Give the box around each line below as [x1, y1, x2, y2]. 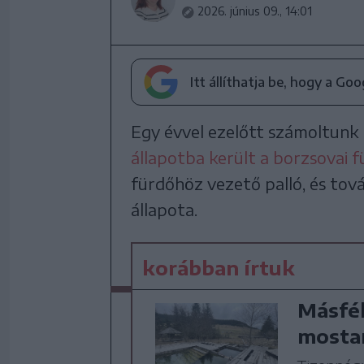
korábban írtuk [142, 255, 295, 279]
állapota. [131, 199, 197, 219]
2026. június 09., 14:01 [197, 4, 312, 18]
